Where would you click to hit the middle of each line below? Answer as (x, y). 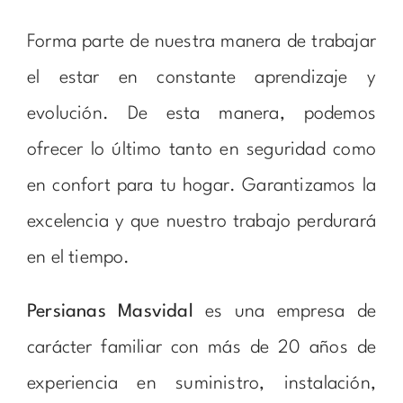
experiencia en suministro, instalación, (201, 384)
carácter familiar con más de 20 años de (201, 348)
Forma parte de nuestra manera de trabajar (201, 42)
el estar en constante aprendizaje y (201, 78)
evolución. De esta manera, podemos (201, 114)
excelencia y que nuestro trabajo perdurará (201, 222)
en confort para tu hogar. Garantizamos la (201, 186)
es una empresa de (284, 312)
